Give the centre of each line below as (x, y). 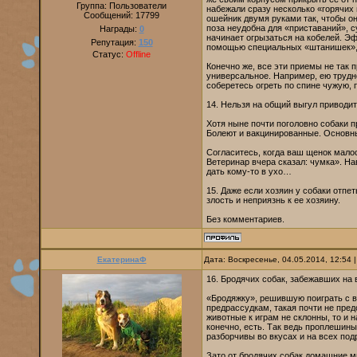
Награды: (119, 29)
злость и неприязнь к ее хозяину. (273, 200)
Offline (138, 54)
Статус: (109, 54)
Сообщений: (110, 15)
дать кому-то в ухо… (249, 171)
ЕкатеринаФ (122, 259)
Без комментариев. (245, 219)
